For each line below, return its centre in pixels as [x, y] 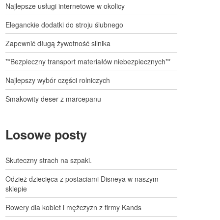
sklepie [16, 189]
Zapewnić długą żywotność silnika [58, 43]
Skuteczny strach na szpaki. [49, 160]
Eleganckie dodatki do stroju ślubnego [64, 24]
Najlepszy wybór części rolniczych [58, 80]
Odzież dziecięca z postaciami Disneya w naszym [82, 179]
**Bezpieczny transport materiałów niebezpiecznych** [88, 62]
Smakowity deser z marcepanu [53, 98]
